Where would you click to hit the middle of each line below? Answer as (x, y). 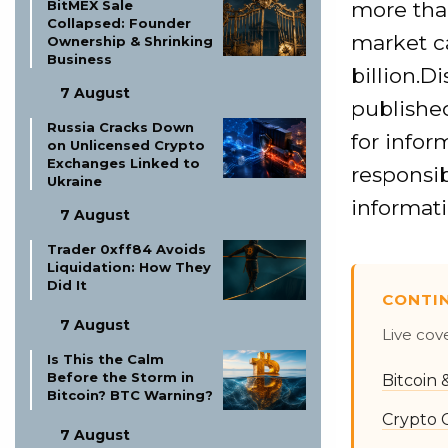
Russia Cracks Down (120, 127)
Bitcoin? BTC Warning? (130, 395)
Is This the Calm (105, 359)
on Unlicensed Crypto (126, 145)
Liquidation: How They (129, 267)
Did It (67, 285)
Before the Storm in (120, 377)
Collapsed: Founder (119, 23)
